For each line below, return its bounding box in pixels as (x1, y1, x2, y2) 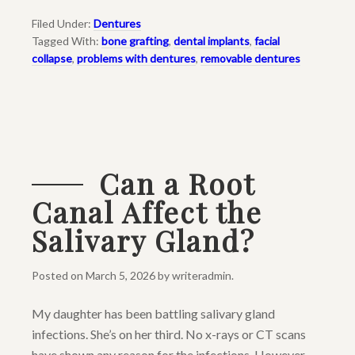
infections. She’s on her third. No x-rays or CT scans (32, 326, 306, 342)
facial (254, 34, 280, 48)
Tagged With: (32, 34, 101, 48)
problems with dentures (77, 52, 196, 66)
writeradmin (172, 269, 231, 283)
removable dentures (200, 52, 300, 66)
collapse (32, 52, 72, 66)
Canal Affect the (32, 193, 262, 231)
